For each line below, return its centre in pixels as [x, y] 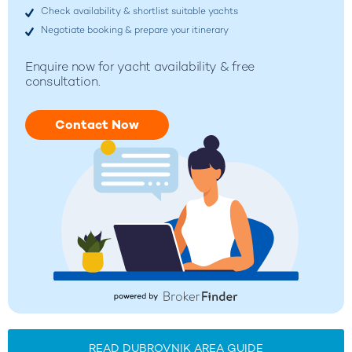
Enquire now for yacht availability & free [140, 66]
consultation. [63, 81]
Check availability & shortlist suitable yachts [139, 11]
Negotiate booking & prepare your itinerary [135, 29]
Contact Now [97, 124]
